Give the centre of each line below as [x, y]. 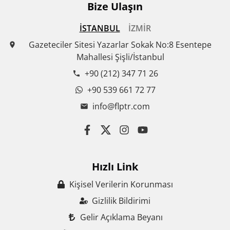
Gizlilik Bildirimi [121, 200]
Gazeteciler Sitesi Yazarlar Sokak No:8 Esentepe [120, 44]
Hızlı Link [115, 166]
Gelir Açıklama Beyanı [121, 217]
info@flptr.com [121, 106]
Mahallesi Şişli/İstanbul [120, 57]
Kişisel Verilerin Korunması [121, 184]
